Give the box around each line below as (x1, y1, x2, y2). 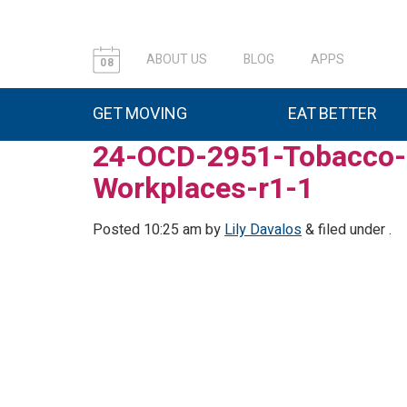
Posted (93, 219, 144, 241)
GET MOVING (93, 102, 187, 126)
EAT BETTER (288, 102, 377, 126)
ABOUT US (146, 50, 207, 69)
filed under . (314, 219, 392, 241)
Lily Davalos (224, 219, 302, 241)
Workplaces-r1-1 (93, 167, 313, 210)
